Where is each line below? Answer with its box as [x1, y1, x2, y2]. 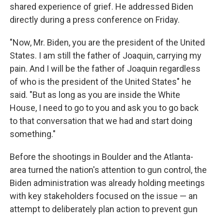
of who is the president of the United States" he [10, 77, 191, 87]
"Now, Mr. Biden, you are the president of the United [10, 37, 205, 48]
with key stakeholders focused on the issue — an [10, 191, 198, 201]
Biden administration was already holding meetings [10, 178, 205, 188]
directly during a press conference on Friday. [10, 15, 180, 25]
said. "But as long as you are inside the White [10, 90, 180, 100]
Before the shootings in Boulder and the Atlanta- [10, 152, 193, 162]
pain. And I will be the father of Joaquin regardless [10, 63, 201, 74]
